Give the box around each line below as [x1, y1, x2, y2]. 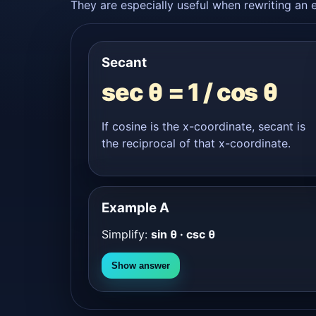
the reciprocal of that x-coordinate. [102, 135, 291, 150]
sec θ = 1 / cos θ [102, 77, 279, 107]
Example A [102, 199, 169, 216]
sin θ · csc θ [151, 226, 215, 241]
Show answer [111, 260, 170, 271]
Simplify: [102, 226, 151, 241]
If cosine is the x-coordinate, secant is [102, 119, 305, 133]
